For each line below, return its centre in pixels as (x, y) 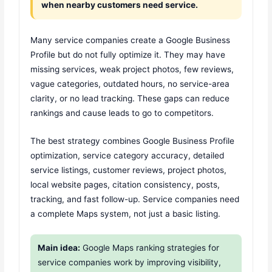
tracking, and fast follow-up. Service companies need (135, 199)
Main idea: (59, 248)
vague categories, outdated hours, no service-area (130, 84)
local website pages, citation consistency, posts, (125, 185)
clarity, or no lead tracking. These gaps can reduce (130, 99)
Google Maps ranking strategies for (150, 248)
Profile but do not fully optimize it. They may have (128, 55)
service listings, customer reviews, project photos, (129, 170)
